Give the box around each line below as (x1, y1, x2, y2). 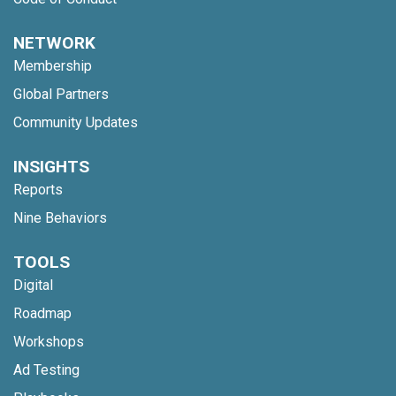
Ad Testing (13, 361, 80, 378)
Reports (13, 180, 63, 198)
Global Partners (13, 85, 109, 103)
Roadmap (13, 304, 72, 322)
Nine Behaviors (13, 209, 107, 226)
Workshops (13, 332, 84, 350)
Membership (13, 57, 92, 74)
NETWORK (13, 32, 95, 53)
